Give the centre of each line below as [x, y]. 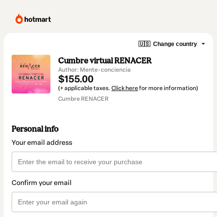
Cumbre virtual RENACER [105, 61]
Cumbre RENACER [83, 99]
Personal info [35, 129]
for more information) [168, 88]
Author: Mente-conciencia [94, 70]
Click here [125, 88]
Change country [175, 44]
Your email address [42, 143]
